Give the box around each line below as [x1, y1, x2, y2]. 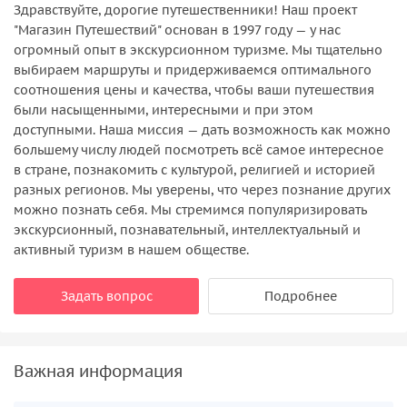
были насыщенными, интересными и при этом [14, 101, 313, 118]
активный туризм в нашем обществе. [14, 241, 249, 258]
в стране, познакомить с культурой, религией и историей [14, 161, 375, 178]
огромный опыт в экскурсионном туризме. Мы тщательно [14, 41, 382, 58]
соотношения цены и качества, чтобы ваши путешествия [14, 81, 374, 98]
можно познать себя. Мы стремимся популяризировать [14, 201, 367, 218]
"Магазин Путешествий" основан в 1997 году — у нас [14, 21, 341, 38]
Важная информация [14, 360, 183, 382]
